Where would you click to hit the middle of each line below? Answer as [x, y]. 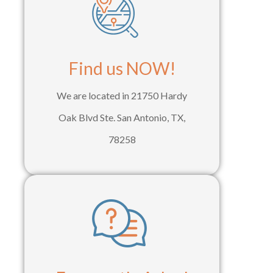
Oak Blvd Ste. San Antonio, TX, [122, 118]
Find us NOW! [122, 69]
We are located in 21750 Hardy [122, 96]
